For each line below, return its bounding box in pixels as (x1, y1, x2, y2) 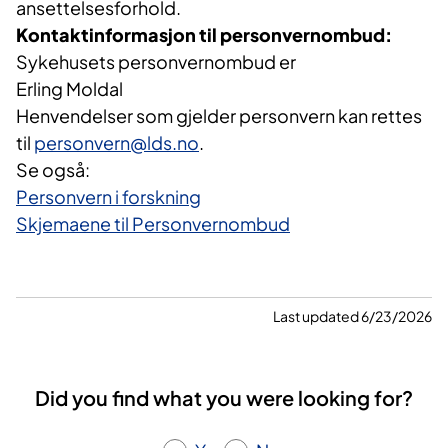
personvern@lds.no (34, 131, 199, 155)
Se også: (16, 158, 93, 182)
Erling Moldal (16, 77, 123, 101)
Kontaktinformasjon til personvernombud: (16, 23, 392, 47)
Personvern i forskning (16, 185, 201, 209)
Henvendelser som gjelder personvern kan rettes (16, 104, 422, 128)
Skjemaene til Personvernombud (16, 212, 290, 236)
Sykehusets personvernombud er (16, 50, 296, 74)
